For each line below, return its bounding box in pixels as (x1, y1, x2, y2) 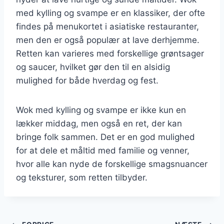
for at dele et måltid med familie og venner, (16, 145, 189, 155)
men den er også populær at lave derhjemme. (16, 34, 199, 45)
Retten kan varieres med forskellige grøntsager (16, 48, 204, 58)
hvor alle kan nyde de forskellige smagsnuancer (16, 158, 207, 169)
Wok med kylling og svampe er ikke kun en (16, 104, 186, 115)
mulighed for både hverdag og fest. (16, 75, 158, 85)
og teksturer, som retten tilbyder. (16, 172, 147, 182)
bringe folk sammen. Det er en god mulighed (16, 131, 195, 142)
